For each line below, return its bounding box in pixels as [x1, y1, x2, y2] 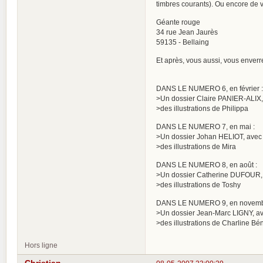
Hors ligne [25, 241, 58, 249]
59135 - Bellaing [156, 38, 209, 46]
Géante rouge [156, 18, 200, 26]
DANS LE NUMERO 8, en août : [156, 160, 257, 168]
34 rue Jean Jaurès [156, 28, 218, 36]
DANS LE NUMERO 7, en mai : [156, 122, 255, 130]
